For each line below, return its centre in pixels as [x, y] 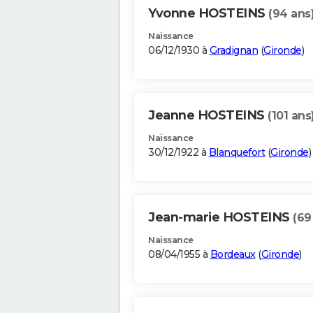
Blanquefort [236, 153]
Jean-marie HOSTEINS [220, 218]
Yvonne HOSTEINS [208, 14]
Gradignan [233, 51]
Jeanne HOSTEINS [208, 116]
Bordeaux [233, 255]
